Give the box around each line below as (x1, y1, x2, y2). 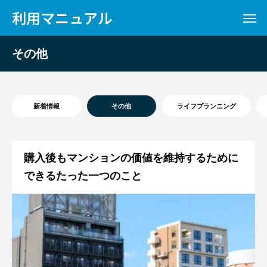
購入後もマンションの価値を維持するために (24, 151, 238, 164)
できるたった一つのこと (24, 169, 142, 182)
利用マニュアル (12, 7, 112, 28)
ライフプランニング (177, 103, 236, 110)
